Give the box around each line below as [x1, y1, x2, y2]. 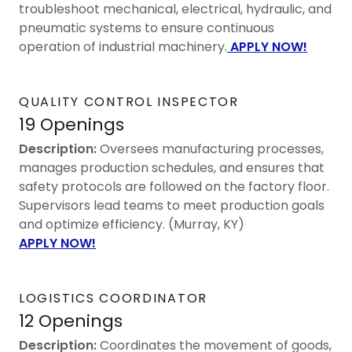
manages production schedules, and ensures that [19, 158, 324, 177]
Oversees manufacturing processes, [97, 139, 324, 158]
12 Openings [19, 308, 123, 333]
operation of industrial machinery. [19, 37, 227, 56]
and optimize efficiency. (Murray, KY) [19, 214, 247, 233]
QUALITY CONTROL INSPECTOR [19, 92, 239, 111]
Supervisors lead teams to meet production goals [19, 196, 324, 214]
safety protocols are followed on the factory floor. [19, 177, 329, 196]
